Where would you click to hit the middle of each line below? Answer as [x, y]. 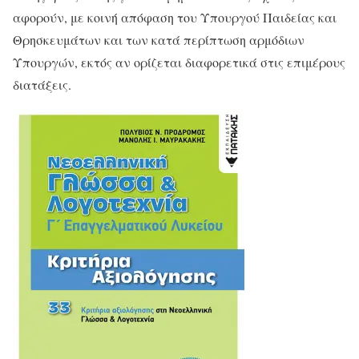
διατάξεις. [44, 84]
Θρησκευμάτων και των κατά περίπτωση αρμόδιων [159, 39]
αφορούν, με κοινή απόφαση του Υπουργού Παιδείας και [175, 17]
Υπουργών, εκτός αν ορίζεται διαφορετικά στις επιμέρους [179, 62]
